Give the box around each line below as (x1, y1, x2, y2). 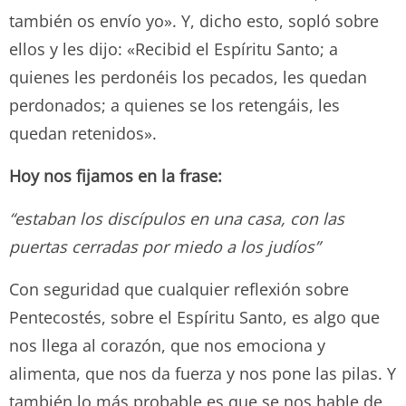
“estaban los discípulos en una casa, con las (9, 207, 344, 229)
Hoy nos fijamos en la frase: (9, 164, 222, 187)
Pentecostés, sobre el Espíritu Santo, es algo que (9, 305, 380, 328)
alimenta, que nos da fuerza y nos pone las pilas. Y (9, 362, 396, 384)
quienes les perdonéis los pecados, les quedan (9, 65, 367, 88)
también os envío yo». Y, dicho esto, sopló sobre (9, 9, 379, 32)
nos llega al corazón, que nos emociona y (9, 333, 325, 356)
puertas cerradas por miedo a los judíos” (9, 235, 320, 257)
